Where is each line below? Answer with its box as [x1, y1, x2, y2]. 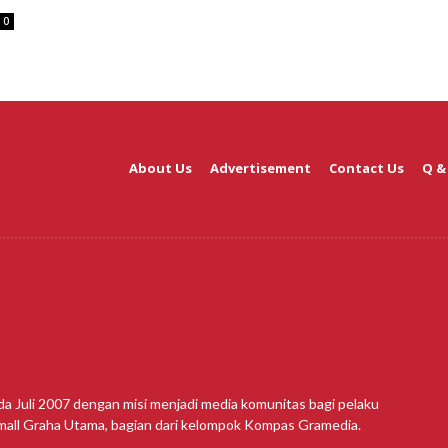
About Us [129, 159, 192, 178]
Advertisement [210, 159, 311, 178]
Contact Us [329, 159, 404, 178]
